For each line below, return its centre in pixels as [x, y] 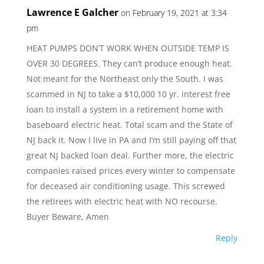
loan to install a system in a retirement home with [125, 109]
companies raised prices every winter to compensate [131, 171]
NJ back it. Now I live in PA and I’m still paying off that [131, 140]
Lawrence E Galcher [72, 12]
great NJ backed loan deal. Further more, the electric [130, 155]
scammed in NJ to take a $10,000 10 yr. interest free [128, 94]
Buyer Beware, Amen [67, 217]
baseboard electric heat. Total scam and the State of [129, 125]
